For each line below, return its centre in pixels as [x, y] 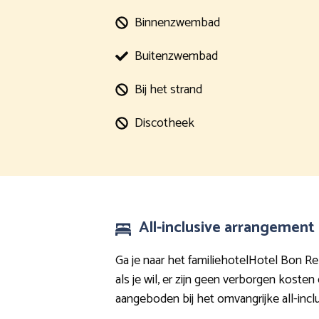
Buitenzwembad [176, 56]
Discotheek [164, 123]
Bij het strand [168, 89]
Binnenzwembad [177, 22]
